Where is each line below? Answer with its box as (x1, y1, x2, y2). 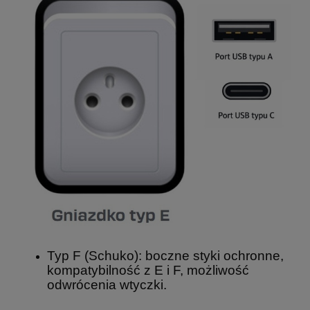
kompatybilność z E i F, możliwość (47, 263, 249, 278)
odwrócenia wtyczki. (47, 277, 167, 293)
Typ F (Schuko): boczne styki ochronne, (47, 248, 284, 264)
